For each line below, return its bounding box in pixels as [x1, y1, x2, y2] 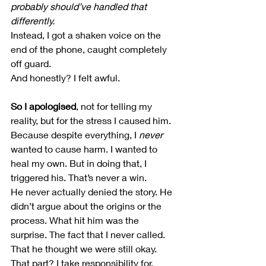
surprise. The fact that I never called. [11, 229, 167, 240]
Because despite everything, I [11, 129, 139, 141]
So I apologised [11, 100, 76, 112]
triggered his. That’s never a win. [11, 172, 147, 183]
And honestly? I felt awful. [11, 72, 120, 84]
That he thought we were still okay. [11, 243, 157, 255]
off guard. [11, 58, 51, 69]
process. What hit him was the [11, 214, 141, 226]
